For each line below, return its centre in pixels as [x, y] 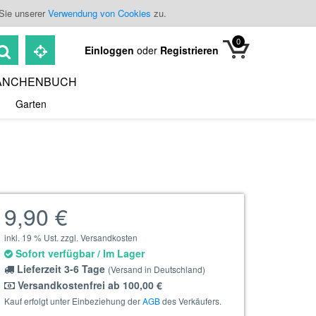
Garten [31, 104]
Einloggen [111, 50]
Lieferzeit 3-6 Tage [61, 269]
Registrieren [189, 50]
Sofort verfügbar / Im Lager [79, 253]
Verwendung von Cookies [99, 13]
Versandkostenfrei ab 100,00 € [89, 285]
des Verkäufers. [191, 301]
